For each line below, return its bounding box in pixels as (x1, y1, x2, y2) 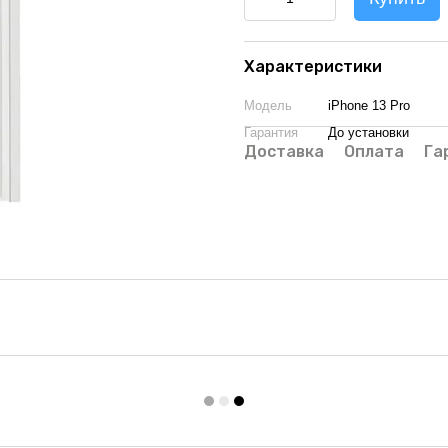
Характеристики (244, 57, 382, 76)
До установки (328, 125, 409, 140)
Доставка (244, 142, 324, 161)
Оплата (344, 142, 404, 161)
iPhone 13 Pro (328, 98, 410, 113)
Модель (244, 98, 292, 113)
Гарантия (244, 125, 298, 140)
